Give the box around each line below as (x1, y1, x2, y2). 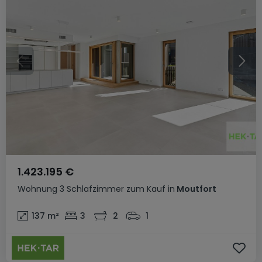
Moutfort (175, 183, 216, 195)
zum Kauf (126, 183, 166, 195)
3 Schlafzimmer (60, 183, 124, 195)
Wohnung (18, 183, 57, 195)
